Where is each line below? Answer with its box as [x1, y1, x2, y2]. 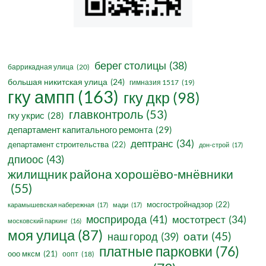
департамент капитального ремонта [8, 124, 153, 135]
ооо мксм [8, 249, 41, 259]
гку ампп [8, 86, 75, 107]
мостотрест [172, 214, 226, 226]
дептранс [131, 138, 174, 150]
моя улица [8, 226, 75, 244]
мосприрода [86, 213, 147, 226]
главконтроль [69, 107, 144, 122]
